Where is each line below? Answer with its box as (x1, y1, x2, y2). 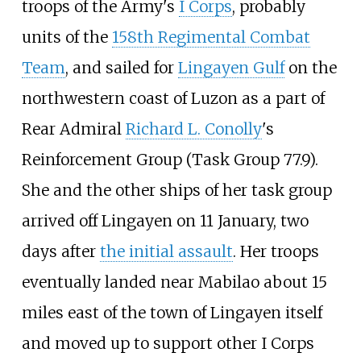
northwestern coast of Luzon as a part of (21, 88, 325, 108)
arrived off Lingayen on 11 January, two (21, 210, 309, 230)
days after (21, 241, 100, 261)
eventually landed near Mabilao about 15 (21, 272, 327, 292)
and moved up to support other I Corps (21, 333, 314, 353)
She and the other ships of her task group (21, 180, 332, 200)
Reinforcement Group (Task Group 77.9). (21, 149, 318, 169)
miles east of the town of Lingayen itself (21, 302, 322, 322)
